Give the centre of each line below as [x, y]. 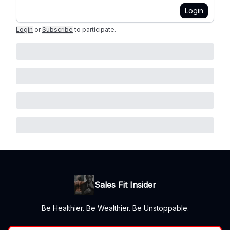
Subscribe [57, 30]
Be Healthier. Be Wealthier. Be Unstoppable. [115, 208]
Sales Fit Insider [125, 185]
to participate [94, 30]
